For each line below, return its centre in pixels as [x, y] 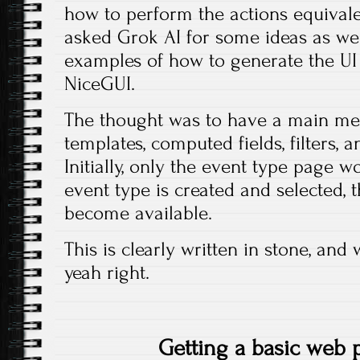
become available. [138, 213]
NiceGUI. [100, 84]
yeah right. [107, 273]
